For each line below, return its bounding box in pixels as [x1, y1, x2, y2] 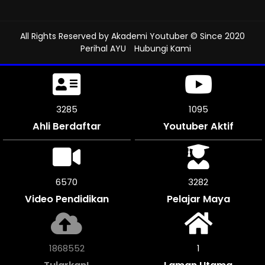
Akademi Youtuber [111, 30, 188, 42]
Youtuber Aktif [163, 119, 234, 133]
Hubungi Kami [134, 42, 191, 54]
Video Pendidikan [24, 192, 109, 206]
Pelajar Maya [166, 192, 230, 206]
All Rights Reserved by [20, 30, 111, 42]
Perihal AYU [80, 42, 126, 54]
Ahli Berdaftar [32, 119, 101, 133]
